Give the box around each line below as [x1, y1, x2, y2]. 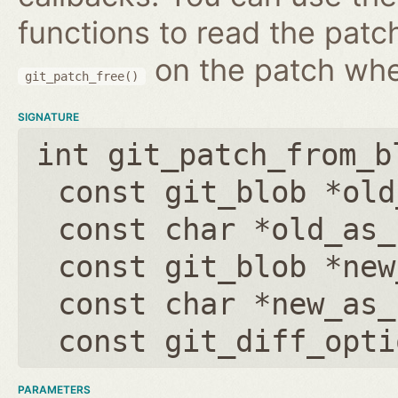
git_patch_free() [25, 68, 139, 84]
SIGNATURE [18, 109, 79, 123]
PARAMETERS [18, 382, 91, 396]
